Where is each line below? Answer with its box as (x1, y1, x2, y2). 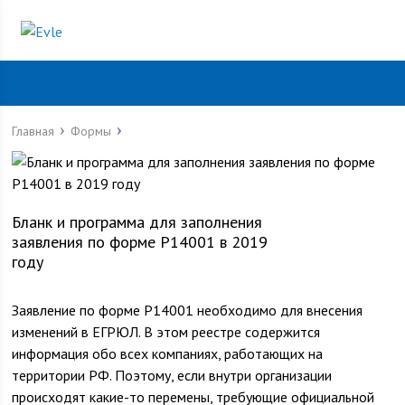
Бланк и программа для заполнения (12, 212, 263, 232)
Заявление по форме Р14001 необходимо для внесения (12, 301, 363, 319)
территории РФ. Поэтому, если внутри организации (12, 366, 333, 384)
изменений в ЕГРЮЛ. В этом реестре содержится (12, 323, 321, 341)
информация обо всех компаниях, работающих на (12, 344, 324, 363)
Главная (12, 123, 55, 139)
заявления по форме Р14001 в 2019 (12, 231, 268, 252)
